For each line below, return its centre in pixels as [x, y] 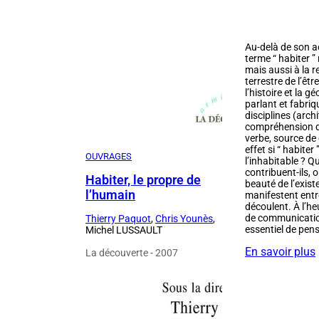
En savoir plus [280, 252]
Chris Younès [184, 219]
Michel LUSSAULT [124, 230]
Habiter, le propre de [143, 180]
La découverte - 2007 [132, 253]
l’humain [110, 195]
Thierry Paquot [118, 219]
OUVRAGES [109, 157]
